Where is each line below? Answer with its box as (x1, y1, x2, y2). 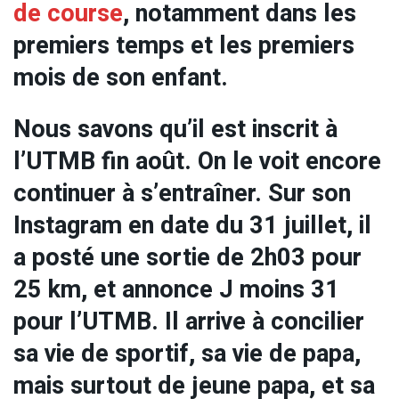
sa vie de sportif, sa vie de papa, (13, 336, 361, 372)
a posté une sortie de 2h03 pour (13, 240, 362, 276)
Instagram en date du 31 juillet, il (13, 208, 371, 244)
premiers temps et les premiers (13, 27, 354, 63)
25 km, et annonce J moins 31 (13, 272, 339, 308)
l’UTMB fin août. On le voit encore (13, 143, 381, 180)
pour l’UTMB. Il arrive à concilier (13, 304, 364, 340)
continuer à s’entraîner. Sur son (13, 175, 351, 212)
